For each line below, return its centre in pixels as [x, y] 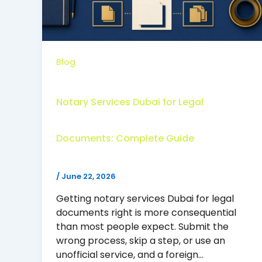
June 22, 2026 [89, 176]
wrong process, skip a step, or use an [141, 241]
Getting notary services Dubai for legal [145, 199]
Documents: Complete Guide [125, 139]
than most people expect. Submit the [142, 227]
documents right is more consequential [146, 213]
